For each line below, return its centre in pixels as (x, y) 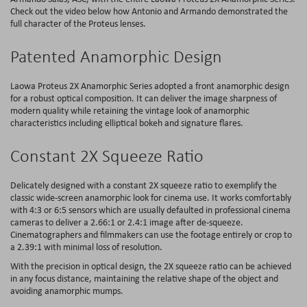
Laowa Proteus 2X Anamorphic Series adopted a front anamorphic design (150, 85)
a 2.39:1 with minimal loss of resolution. (86, 246)
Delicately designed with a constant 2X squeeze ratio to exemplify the (144, 185)
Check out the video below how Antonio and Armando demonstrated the (149, 11)
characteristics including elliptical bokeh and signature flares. (127, 122)
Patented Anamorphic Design (116, 56)
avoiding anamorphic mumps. (67, 290)
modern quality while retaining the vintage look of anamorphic (130, 110)
